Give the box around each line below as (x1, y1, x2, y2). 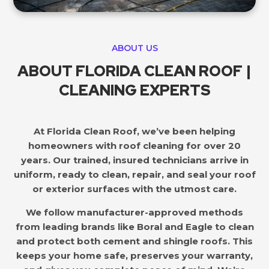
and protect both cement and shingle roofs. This (16, 235, 253, 247)
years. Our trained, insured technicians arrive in (20, 154, 249, 166)
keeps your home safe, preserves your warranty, (16, 249, 253, 261)
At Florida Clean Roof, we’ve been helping (34, 125, 235, 137)
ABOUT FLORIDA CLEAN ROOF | (17, 61, 252, 81)
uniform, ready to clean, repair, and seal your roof (13, 168, 256, 180)
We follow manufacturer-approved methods (26, 206, 243, 218)
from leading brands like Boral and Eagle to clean (15, 220, 254, 232)
